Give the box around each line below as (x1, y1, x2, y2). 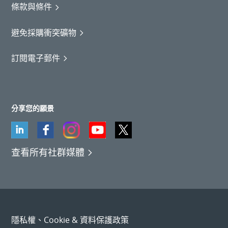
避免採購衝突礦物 (11, 26, 77, 38)
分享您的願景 (11, 103, 54, 113)
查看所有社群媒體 (11, 146, 85, 158)
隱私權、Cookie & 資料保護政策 (11, 214, 129, 225)
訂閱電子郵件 (11, 52, 61, 64)
